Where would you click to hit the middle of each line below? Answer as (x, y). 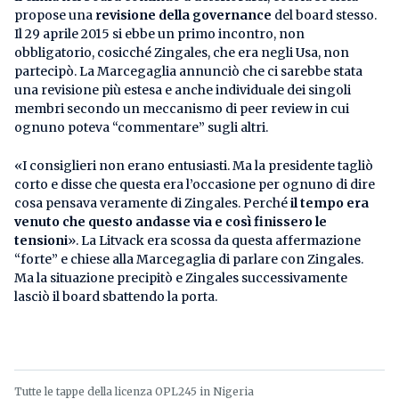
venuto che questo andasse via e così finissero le (171, 221)
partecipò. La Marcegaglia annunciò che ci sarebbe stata (188, 71)
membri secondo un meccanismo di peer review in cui (182, 108)
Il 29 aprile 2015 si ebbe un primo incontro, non (159, 33)
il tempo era (330, 203)
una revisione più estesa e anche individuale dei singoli (183, 90)
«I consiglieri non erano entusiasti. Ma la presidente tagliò (194, 165)
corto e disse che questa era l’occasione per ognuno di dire (195, 184)
